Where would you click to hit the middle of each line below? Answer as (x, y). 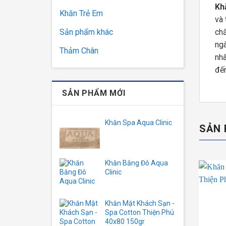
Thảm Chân (79, 51)
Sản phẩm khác (86, 32)
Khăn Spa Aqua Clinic (138, 123)
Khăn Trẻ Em (81, 13)
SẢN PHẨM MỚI (94, 93)
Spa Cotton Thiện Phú (139, 212)
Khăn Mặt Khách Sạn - (140, 203)
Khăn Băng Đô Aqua (136, 163)
